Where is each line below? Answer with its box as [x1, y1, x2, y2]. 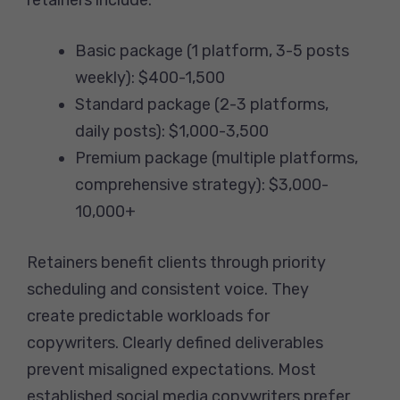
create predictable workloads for [27, 305, 270, 326]
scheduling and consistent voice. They [27, 279, 309, 299]
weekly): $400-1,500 [75, 67, 225, 87]
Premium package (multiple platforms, [75, 147, 358, 168]
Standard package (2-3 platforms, [75, 94, 329, 114]
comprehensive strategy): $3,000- [75, 174, 329, 195]
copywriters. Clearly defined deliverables [27, 332, 323, 353]
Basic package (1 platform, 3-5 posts [75, 40, 349, 61]
